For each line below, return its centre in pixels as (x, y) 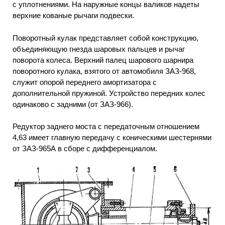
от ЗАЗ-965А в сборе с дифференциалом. (85, 149)
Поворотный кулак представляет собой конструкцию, (105, 38)
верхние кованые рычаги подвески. (73, 16)
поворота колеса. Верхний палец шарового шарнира (103, 60)
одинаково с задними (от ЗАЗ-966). (73, 104)
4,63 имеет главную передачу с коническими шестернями (112, 138)
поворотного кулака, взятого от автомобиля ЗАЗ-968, (104, 71)
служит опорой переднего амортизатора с (85, 82)
